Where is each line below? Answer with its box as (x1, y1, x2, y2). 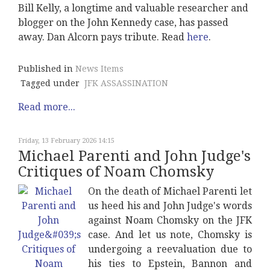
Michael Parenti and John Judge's (18, 148, 251, 165)
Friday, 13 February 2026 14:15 (18, 137, 115, 145)
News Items (75, 64, 124, 74)
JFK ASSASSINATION (84, 78, 168, 88)
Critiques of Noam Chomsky (18, 163, 214, 180)
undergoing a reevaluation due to (88, 243, 252, 255)
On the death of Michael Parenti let (88, 186, 252, 197)
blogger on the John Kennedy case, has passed (18, 17, 228, 28)
